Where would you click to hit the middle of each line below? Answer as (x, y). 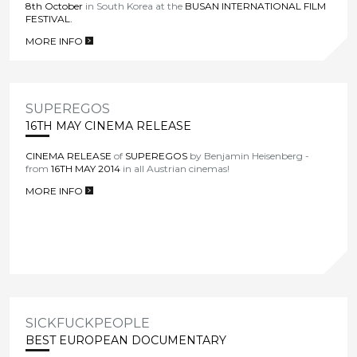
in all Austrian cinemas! (175, 169)
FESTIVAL (48, 18)
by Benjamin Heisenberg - (249, 156)
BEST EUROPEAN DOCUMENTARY (126, 340)
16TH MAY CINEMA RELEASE (109, 126)
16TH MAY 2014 (86, 169)
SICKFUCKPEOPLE (88, 322)
